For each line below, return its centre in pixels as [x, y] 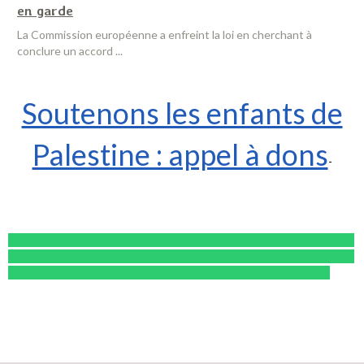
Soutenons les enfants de [182, 113]
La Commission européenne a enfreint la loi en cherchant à [165, 35]
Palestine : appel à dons [180, 154]
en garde [45, 11]
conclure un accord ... [70, 51]
